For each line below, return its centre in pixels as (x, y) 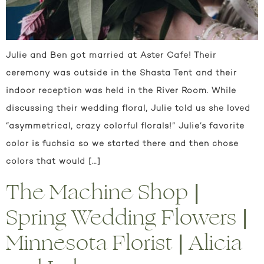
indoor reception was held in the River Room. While (121, 91)
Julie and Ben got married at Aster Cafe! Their (111, 56)
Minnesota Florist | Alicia (124, 243)
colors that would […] (53, 162)
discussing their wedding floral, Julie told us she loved (128, 109)
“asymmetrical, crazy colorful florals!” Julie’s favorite (125, 127)
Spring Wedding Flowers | (127, 217)
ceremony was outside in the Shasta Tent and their (121, 74)
